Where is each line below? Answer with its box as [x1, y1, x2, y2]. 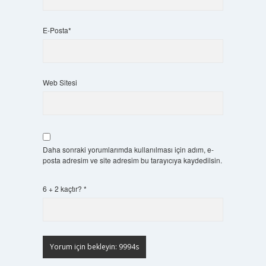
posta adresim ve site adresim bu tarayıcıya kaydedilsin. [42, 155, 222, 165]
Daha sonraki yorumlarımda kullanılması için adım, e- [42, 144, 214, 154]
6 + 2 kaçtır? [42, 183, 84, 194]
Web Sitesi [42, 77, 77, 87]
